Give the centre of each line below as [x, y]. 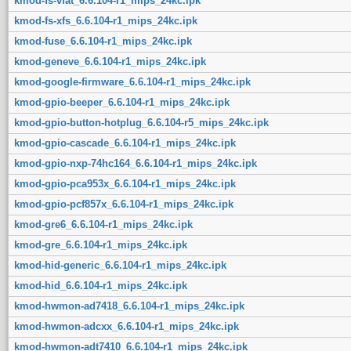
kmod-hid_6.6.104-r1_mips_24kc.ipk [100, 285]
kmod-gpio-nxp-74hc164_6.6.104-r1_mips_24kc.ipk [135, 163]
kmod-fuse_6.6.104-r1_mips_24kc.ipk [103, 41]
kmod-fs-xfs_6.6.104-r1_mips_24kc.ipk [105, 20]
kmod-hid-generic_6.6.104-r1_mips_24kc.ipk [120, 265]
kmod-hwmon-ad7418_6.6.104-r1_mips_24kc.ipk [129, 306]
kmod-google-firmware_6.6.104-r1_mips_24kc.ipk [132, 81]
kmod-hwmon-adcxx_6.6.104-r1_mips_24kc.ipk [126, 326]
